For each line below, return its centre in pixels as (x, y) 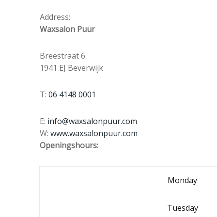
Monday (182, 180)
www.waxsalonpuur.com (94, 133)
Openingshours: (69, 145)
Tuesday (182, 208)
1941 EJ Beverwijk (71, 68)
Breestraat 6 (62, 55)
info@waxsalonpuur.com (92, 121)
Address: (55, 17)
